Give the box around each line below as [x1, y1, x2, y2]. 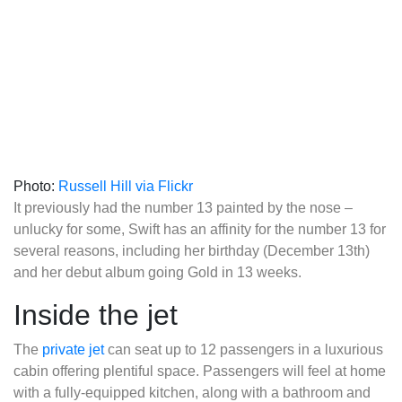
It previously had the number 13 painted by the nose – [13, 199, 353, 215]
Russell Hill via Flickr [58, 178, 193, 194]
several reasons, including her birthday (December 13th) [13, 242, 370, 258]
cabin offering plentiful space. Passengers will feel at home [13, 363, 386, 379]
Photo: [13, 178, 58, 194]
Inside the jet [13, 298, 178, 331]
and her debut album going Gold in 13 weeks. [13, 264, 301, 280]
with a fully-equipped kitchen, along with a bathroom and [13, 384, 371, 400]
